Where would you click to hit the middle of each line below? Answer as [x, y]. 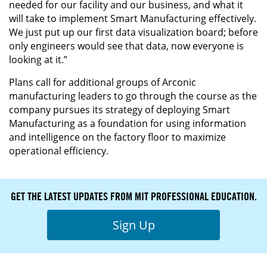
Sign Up [133, 225]
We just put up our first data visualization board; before [133, 32]
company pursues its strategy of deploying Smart [119, 109]
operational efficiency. [59, 150]
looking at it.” [38, 59]
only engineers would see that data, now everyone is [126, 46]
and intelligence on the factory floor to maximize [117, 137]
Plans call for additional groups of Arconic [103, 82]
